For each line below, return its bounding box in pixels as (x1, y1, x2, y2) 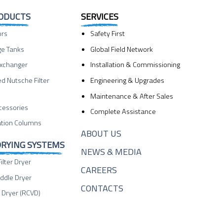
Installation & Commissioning (90, 59, 181, 71)
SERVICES (81, 10, 119, 24)
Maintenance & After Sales (90, 90, 174, 102)
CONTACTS (81, 181, 124, 195)
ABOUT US (81, 126, 122, 140)
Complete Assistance (90, 106, 156, 117)
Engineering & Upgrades (90, 74, 165, 86)
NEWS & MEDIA (81, 145, 142, 158)
